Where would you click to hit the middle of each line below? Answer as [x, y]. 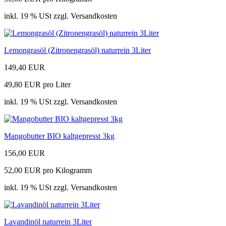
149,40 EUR [24, 68]
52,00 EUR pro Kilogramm [48, 171]
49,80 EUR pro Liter [37, 85]
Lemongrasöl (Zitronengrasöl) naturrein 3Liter [77, 50]
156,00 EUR [24, 153]
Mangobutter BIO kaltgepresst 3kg [59, 136]
